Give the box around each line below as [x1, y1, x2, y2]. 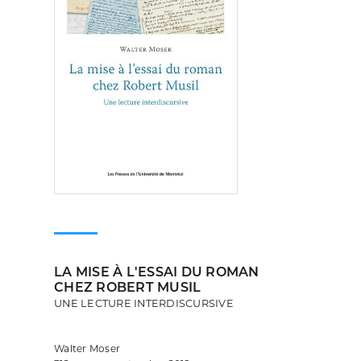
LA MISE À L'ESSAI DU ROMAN [54, 264, 259, 280]
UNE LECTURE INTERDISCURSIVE [54, 297, 234, 309]
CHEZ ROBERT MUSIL [54, 280, 201, 295]
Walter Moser [54, 342, 120, 355]
